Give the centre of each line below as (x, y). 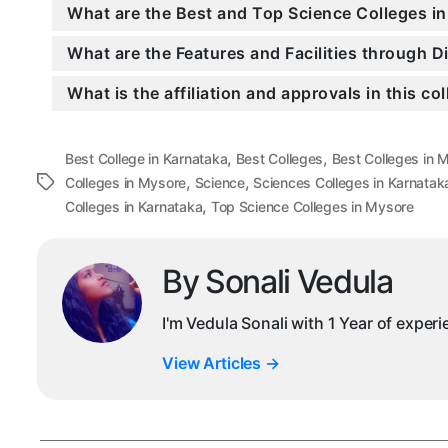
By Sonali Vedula (277, 282)
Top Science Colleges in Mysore (312, 207)
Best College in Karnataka (146, 159)
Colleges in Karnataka (134, 207)
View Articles (213, 363)
